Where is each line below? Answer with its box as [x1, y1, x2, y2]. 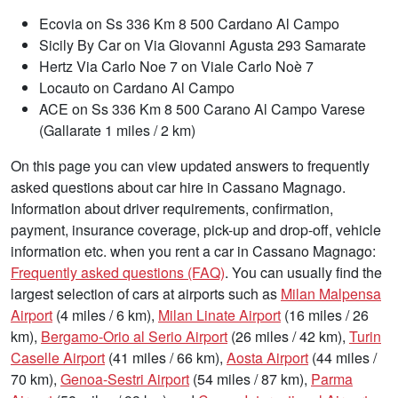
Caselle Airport [11, 346, 105, 368]
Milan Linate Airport [158, 304, 281, 325]
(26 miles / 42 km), [227, 325, 349, 346]
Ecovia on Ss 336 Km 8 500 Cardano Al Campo [39, 12, 339, 34]
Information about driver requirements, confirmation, [11, 197, 333, 219]
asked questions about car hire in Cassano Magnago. [11, 176, 346, 197]
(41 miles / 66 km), [105, 346, 227, 368]
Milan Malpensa [281, 283, 381, 304]
